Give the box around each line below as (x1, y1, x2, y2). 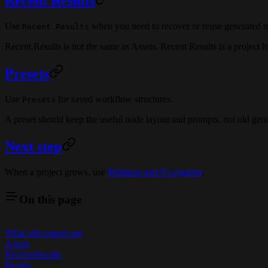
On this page (19, 193, 81, 206)
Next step (5, 138, 62, 154)
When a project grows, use (5, 166, 108, 177)
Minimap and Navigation (108, 166, 202, 177)
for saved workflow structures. (56, 94, 173, 105)
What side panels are (5, 228, 83, 239)
